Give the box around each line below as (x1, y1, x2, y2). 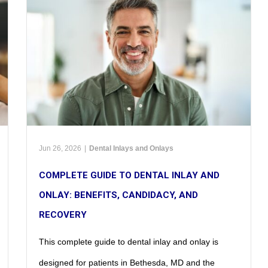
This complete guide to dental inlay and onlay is (39, 236, 219, 246)
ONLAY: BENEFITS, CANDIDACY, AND (39, 189, 199, 200)
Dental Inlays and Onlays (89, 144, 174, 153)
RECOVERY (39, 209, 87, 220)
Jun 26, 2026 (39, 144, 82, 153)
